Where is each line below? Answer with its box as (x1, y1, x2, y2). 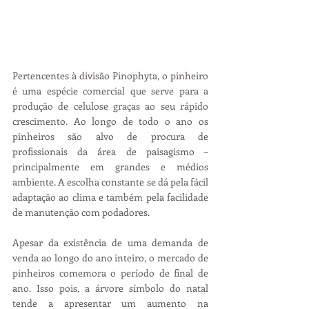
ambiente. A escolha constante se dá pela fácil (12, 175, 208, 188)
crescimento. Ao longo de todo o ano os (12, 114, 208, 128)
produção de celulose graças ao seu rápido (12, 99, 208, 112)
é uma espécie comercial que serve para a (12, 83, 208, 97)
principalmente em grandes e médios (12, 159, 208, 173)
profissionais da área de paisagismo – (12, 144, 208, 158)
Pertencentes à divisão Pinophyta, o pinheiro (12, 68, 208, 82)
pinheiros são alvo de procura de (12, 129, 208, 143)
